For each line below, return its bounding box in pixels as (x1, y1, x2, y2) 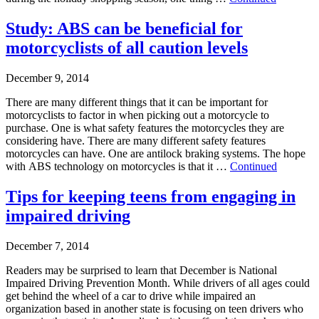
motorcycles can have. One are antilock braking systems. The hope (6, 147, 305, 160)
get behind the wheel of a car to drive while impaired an (6, 290, 256, 302)
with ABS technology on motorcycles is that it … (6, 160, 230, 173)
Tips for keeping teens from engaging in (6, 187, 296, 206)
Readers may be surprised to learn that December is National (6, 264, 277, 276)
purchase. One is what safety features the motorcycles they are (6, 122, 284, 135)
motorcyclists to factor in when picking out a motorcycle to (6, 109, 269, 122)
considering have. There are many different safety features (6, 135, 266, 147)
